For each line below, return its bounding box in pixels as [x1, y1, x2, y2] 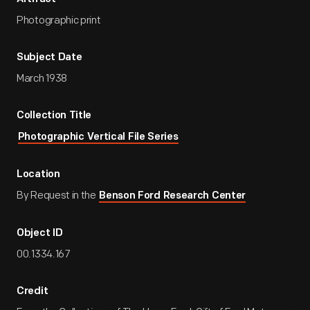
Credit [17, 286, 48, 297]
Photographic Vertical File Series [17, 132, 179, 143]
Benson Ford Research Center [99, 191, 246, 201]
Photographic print [17, 14, 101, 27]
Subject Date [17, 53, 82, 63]
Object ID [17, 228, 63, 239]
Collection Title [17, 111, 92, 121]
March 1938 [17, 72, 67, 85]
